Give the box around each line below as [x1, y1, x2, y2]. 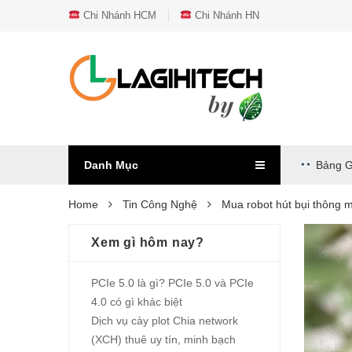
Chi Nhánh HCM [79, 9, 156, 21]
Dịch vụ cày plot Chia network [91, 314, 238, 327]
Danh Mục [84, 159, 138, 171]
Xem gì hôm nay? [91, 236, 204, 249]
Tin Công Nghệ [123, 198, 197, 211]
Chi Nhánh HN [191, 9, 259, 21]
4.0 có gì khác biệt [91, 295, 182, 308]
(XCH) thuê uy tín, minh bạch [91, 333, 236, 346]
